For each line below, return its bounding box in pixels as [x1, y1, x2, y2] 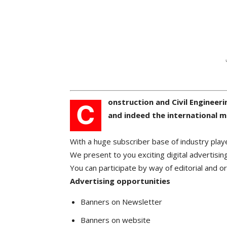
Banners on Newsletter [81, 196, 162, 207]
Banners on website [81, 214, 150, 225]
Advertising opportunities [70, 175, 170, 186]
